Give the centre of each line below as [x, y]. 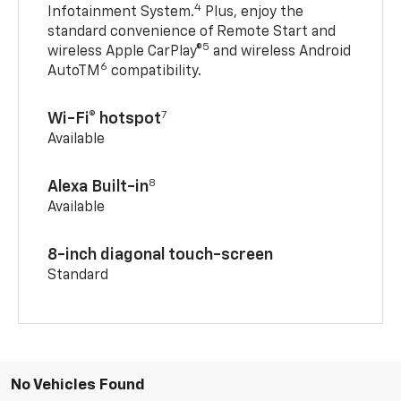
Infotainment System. [121, 13]
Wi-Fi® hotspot [105, 119]
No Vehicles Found [78, 386]
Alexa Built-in [98, 188]
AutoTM [74, 72]
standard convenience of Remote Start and [192, 33]
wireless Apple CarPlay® [125, 52]
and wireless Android [281, 52]
